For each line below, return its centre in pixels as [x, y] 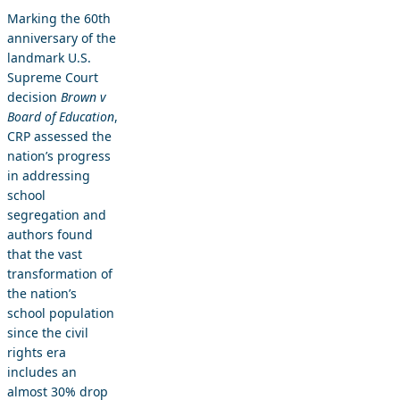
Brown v [83, 97]
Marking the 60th [59, 19]
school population [61, 313]
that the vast [45, 254]
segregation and [57, 215]
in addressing [49, 176]
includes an [42, 372]
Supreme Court [53, 78]
